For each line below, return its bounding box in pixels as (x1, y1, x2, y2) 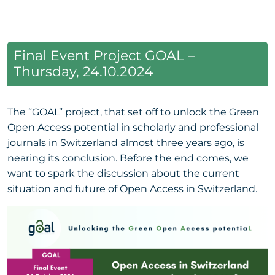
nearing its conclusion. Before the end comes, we (7, 152, 249, 164)
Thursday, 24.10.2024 (14, 63, 153, 80)
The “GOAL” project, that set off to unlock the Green (7, 106, 259, 118)
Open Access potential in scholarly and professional (7, 121, 258, 133)
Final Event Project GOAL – (14, 47, 195, 64)
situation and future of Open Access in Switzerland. (7, 182, 257, 195)
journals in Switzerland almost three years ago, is (7, 136, 244, 149)
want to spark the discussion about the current (7, 167, 239, 179)
